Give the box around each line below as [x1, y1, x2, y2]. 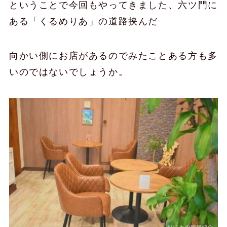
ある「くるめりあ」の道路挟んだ [9, 16, 159, 26]
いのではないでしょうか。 [9, 66, 129, 77]
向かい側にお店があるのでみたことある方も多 [9, 50, 218, 61]
